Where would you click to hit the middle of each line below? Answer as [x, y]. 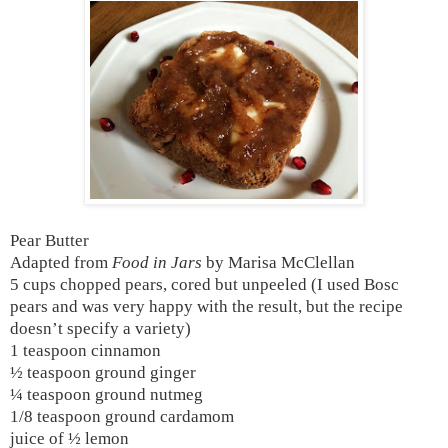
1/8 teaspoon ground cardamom [122, 416]
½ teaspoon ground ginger [103, 372]
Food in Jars [159, 262]
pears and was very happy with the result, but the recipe [206, 306]
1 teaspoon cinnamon [85, 350]
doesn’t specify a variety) [100, 328]
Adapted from [61, 262]
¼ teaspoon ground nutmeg [106, 394]
